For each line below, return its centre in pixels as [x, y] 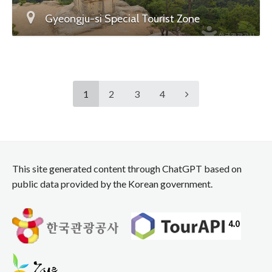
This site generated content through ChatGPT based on [127, 168]
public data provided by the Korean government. [112, 183]
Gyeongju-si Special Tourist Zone [122, 19]
